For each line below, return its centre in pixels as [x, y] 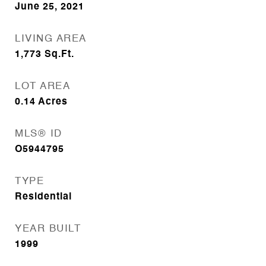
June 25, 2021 [50, 7]
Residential [43, 197]
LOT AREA [42, 86]
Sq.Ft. [59, 55]
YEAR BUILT [48, 229]
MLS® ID [39, 134]
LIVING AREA [51, 39]
